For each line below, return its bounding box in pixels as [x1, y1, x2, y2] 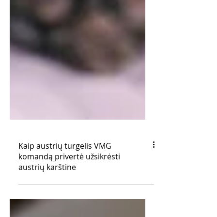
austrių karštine [18, 183, 76, 194]
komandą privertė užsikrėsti [18, 172, 120, 183]
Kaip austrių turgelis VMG [18, 162, 111, 172]
